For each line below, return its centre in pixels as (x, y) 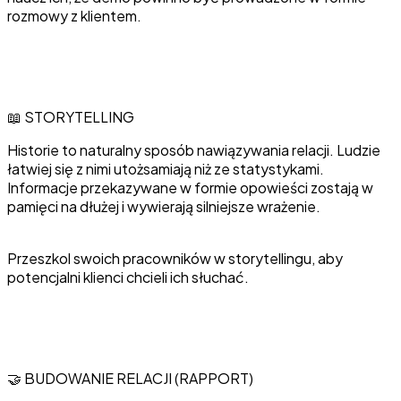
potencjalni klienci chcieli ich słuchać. (128, 277)
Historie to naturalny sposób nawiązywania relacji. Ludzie (194, 149)
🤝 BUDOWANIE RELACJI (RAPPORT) (130, 378)
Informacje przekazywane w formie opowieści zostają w (190, 187)
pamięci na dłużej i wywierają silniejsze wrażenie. (164, 206)
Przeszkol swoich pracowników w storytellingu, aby (175, 258)
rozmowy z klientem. (74, 15)
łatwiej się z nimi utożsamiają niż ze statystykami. (166, 168)
